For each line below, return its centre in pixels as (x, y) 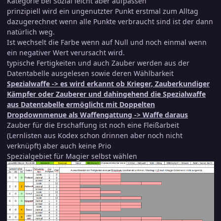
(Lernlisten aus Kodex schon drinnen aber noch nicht (95, 135)
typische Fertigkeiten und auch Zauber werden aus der (98, 63)
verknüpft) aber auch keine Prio (59, 146)
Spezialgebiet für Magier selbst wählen (72, 156)
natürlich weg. (31, 32)
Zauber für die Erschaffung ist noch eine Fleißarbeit (93, 125)
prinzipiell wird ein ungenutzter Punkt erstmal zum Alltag (103, 11)
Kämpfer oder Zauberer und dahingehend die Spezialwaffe (106, 94)
